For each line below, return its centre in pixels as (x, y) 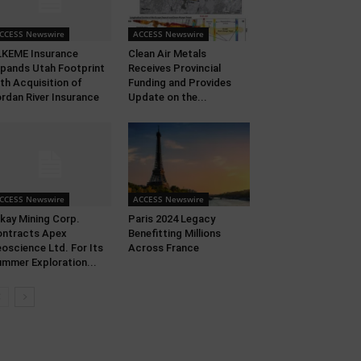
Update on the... (167, 98)
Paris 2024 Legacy (171, 219)
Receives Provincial (174, 68)
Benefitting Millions (174, 234)
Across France (163, 248)
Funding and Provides (179, 83)
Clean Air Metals (167, 54)
